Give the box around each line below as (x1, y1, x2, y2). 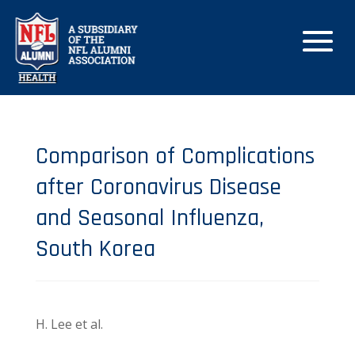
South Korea (35, 234, 155, 264)
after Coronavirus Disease (35, 172, 281, 202)
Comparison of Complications (35, 141, 315, 171)
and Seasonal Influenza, (35, 203, 264, 233)
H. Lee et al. (35, 315, 103, 333)
